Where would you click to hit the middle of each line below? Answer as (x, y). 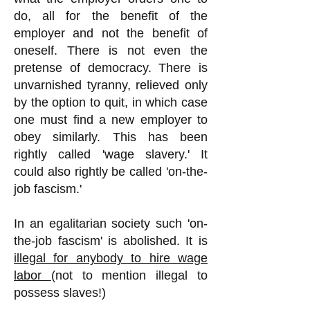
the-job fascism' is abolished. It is (111, 241)
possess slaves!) (60, 293)
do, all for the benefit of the (111, 16)
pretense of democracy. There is (111, 68)
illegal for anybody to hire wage (111, 258)
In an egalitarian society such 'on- (111, 224)
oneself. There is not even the (111, 51)
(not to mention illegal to (129, 275)
